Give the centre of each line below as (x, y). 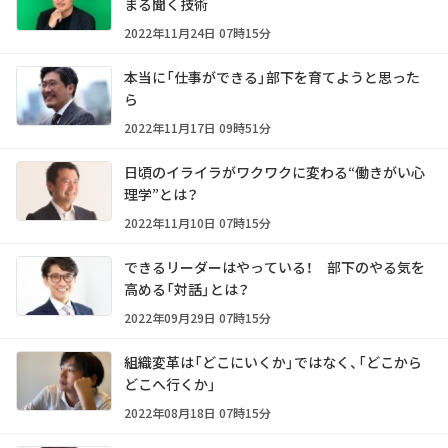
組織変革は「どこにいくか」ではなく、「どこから (273, 362)
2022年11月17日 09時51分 (197, 128)
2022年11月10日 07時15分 (197, 223)
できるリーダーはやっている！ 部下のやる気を (274, 267)
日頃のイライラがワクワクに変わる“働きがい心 (274, 172)
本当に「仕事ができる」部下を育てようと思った (272, 77)
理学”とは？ (161, 194)
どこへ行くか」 (170, 384)
